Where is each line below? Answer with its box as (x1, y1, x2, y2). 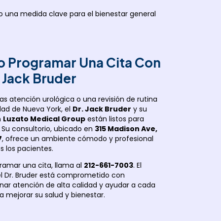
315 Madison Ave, (94, 123, 157, 134)
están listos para (85, 113, 144, 124)
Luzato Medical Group (2, 113, 85, 124)
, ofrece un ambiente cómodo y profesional (1, 133, 153, 144)
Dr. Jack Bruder (72, 104, 131, 114)
